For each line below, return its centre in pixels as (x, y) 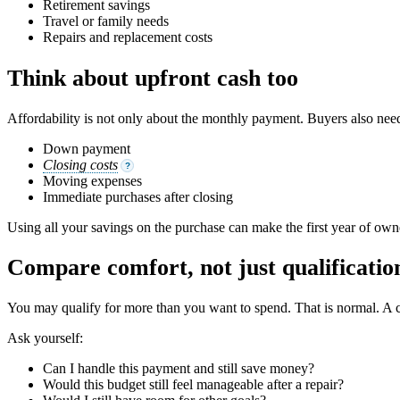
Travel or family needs (106, 21)
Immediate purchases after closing (138, 196)
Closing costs (80, 164)
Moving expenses (92, 180)
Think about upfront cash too (153, 78)
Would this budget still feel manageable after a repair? (193, 385)
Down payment (87, 148)
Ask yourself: (45, 338)
